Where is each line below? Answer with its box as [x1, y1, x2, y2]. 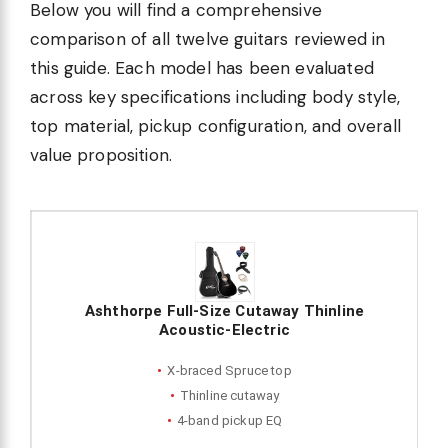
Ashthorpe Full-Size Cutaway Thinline [84, 302, 365, 321]
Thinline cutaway [179, 388, 280, 404]
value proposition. [30, 144, 173, 167]
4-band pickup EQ [176, 413, 283, 429]
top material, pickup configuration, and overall [30, 115, 401, 138]
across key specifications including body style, [30, 86, 400, 109]
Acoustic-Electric [159, 321, 290, 340]
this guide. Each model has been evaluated [30, 57, 374, 80]
